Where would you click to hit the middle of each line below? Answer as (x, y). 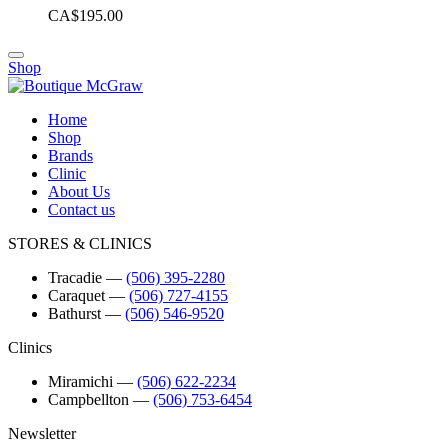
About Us (79, 191)
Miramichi (80, 381)
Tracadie (75, 277)
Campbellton (88, 399)
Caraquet (76, 295)
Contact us (81, 209)
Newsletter (42, 433)
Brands (70, 155)
